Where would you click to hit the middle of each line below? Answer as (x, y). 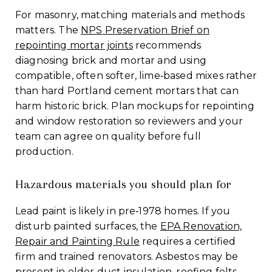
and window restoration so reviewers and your (129, 121)
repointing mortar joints (74, 45)
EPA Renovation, (201, 226)
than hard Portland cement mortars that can (127, 90)
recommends (167, 45)
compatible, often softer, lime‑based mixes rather (136, 75)
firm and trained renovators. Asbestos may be (127, 256)
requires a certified (188, 241)
